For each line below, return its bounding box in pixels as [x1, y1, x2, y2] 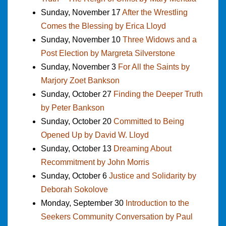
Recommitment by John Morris [41, 157, 149, 166]
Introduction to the [126, 198, 189, 207]
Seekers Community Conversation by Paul [41, 212, 193, 221]
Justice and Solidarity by [109, 171, 196, 180]
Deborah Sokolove [41, 185, 108, 194]
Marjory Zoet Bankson [41, 76, 120, 85]
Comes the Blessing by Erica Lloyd [41, 21, 166, 30]
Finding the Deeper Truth [114, 89, 203, 98]
